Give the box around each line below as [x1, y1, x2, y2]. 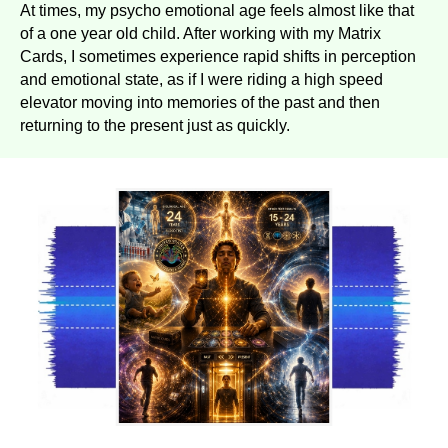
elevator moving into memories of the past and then [20, 94, 380, 112]
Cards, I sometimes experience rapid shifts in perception [20, 48, 416, 66]
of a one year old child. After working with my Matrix [20, 25, 381, 43]
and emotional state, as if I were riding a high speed [20, 71, 383, 89]
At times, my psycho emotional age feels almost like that [20, 2, 414, 20]
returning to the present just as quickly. [20, 117, 290, 135]
